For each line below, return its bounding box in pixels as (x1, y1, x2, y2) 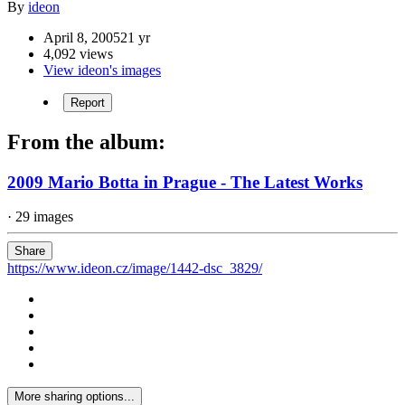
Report (71, 95, 105, 109)
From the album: (7, 129, 165, 154)
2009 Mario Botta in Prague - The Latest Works (7, 172, 363, 192)
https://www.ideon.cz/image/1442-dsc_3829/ (7, 260, 262, 277)
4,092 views (43, 45, 113, 61)
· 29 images (7, 209, 73, 225)
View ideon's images (43, 61, 161, 78)
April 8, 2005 (43, 29, 120, 45)
